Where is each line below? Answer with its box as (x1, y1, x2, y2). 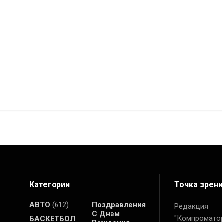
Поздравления (91, 200, 146, 210)
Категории (29, 180, 70, 190)
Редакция (174, 202, 208, 211)
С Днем (91, 209, 120, 219)
